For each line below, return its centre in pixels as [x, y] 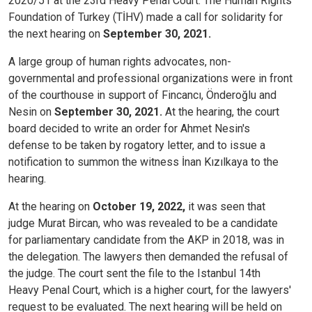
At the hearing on [50, 207]
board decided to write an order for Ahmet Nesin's [129, 129]
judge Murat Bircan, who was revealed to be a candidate [143, 224]
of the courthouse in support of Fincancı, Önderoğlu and [142, 95]
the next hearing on [56, 34]
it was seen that [225, 207]
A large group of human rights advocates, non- [120, 62]
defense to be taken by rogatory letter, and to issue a [137, 146]
